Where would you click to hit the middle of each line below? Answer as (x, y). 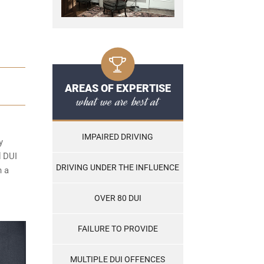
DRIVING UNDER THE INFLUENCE (118, 168)
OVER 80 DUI (118, 198)
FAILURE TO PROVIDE (118, 229)
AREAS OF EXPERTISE (118, 88)
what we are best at (118, 102)
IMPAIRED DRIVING (118, 137)
